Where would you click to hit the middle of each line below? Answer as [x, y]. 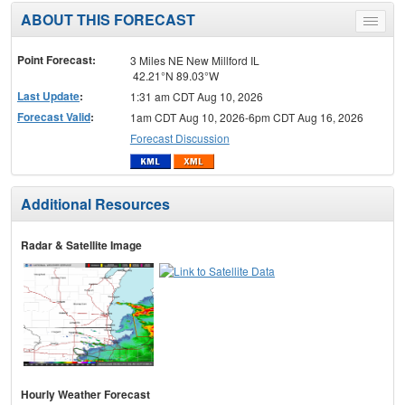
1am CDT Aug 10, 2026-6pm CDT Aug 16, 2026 [246, 118]
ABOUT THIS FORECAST [108, 20]
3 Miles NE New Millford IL [194, 61]
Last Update [48, 96]
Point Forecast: [57, 60]
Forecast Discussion [179, 138]
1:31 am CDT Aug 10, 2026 [196, 97]
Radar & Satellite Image [81, 245]
